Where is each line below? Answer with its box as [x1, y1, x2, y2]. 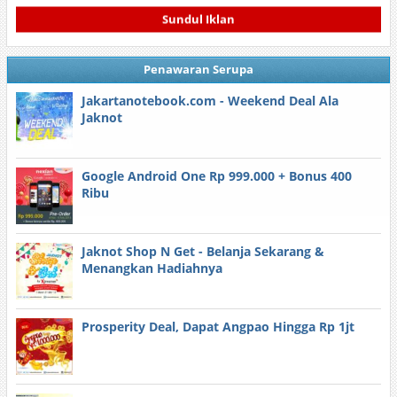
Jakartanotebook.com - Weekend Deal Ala [81, 92, 339, 109]
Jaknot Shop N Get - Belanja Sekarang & [81, 243, 324, 260]
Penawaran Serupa [143, 61, 253, 77]
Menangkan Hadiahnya [81, 260, 222, 276]
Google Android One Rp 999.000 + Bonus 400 [81, 167, 352, 184]
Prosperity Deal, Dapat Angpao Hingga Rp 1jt [81, 318, 354, 335]
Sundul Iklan [161, 12, 235, 29]
